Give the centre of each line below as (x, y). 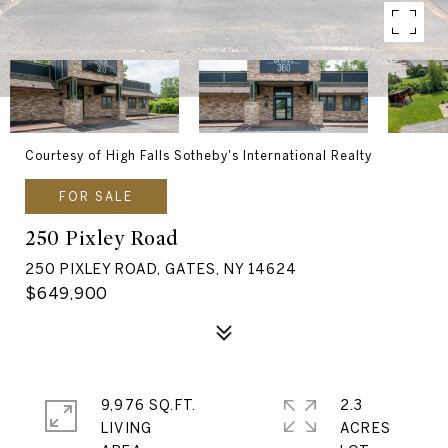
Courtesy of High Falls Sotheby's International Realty (198, 155)
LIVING (127, 428)
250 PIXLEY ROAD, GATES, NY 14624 (161, 269)
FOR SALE (96, 196)
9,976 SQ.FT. (149, 405)
